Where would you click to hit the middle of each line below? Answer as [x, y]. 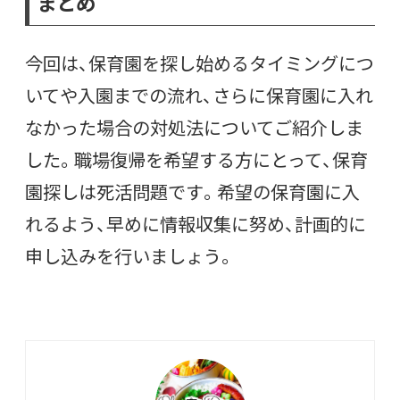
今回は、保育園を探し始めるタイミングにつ [200, 63]
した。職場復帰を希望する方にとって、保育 [196, 160]
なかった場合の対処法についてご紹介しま [194, 128]
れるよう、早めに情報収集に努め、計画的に [196, 224]
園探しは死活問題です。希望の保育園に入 [192, 192]
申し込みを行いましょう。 [130, 256]
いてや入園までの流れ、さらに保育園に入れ [199, 96]
